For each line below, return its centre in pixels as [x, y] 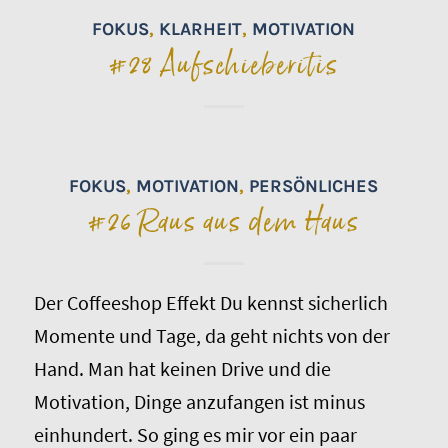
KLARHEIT [201, 28]
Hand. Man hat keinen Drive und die [182, 368]
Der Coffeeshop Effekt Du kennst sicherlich [210, 302]
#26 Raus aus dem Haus [223, 222]
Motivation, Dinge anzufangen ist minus [199, 401]
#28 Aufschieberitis [223, 65]
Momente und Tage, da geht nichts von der [211, 335]
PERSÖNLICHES [314, 185]
